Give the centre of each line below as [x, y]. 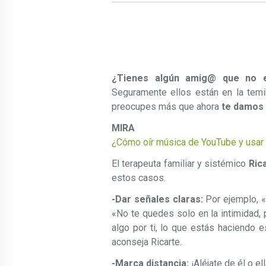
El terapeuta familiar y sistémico [180, 164]
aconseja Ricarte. [147, 242]
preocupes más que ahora [167, 107]
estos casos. [139, 178]
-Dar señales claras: [157, 199]
